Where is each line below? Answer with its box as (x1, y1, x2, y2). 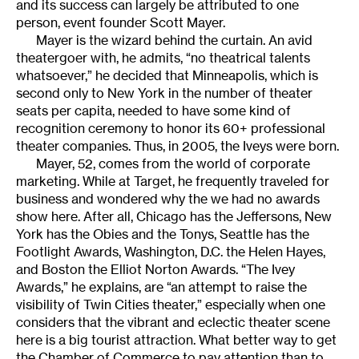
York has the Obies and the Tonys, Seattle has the (16, 226, 309, 243)
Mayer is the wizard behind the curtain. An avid (36, 32, 313, 49)
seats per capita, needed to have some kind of (16, 103, 291, 119)
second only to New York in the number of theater (16, 85, 313, 102)
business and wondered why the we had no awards (16, 191, 320, 208)
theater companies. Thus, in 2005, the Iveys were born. (16, 138, 339, 155)
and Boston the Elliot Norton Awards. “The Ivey (16, 261, 295, 278)
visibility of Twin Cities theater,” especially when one (16, 296, 325, 313)
